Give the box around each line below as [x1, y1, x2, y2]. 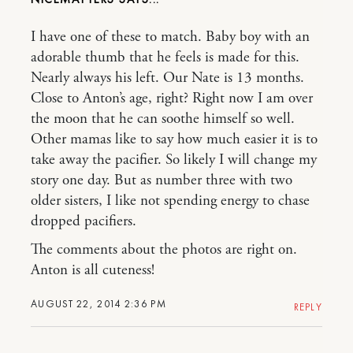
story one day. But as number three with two [31, 171, 292, 190]
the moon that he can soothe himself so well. [31, 110, 295, 128]
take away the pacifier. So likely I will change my [31, 150, 317, 169]
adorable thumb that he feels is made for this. [31, 48, 299, 67]
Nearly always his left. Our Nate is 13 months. [31, 69, 304, 87]
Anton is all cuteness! [31, 261, 154, 280]
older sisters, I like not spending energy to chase [31, 191, 310, 210]
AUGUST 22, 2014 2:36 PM [31, 297, 166, 310]
